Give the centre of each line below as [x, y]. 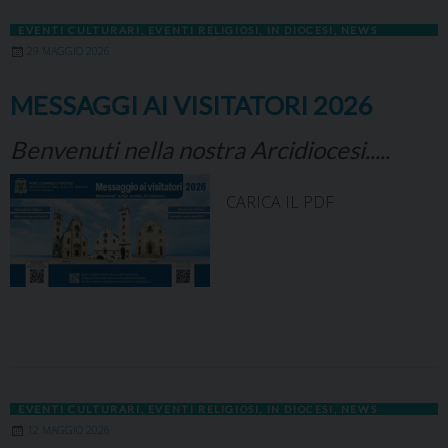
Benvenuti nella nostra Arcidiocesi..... [200, 150]
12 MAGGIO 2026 [68, 429]
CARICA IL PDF [284, 202]
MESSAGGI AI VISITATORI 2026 [191, 105]
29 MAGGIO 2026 [68, 51]
